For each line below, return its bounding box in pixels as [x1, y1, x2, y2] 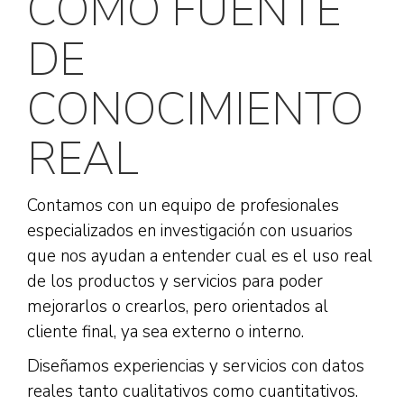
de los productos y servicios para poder [27, 269, 323, 293]
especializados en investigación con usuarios [27, 218, 353, 243]
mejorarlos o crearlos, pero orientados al [27, 294, 328, 318]
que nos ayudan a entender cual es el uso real [27, 243, 372, 268]
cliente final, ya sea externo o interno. [27, 319, 304, 344]
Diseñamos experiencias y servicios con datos [27, 353, 364, 378]
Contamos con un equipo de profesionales [27, 193, 339, 217]
